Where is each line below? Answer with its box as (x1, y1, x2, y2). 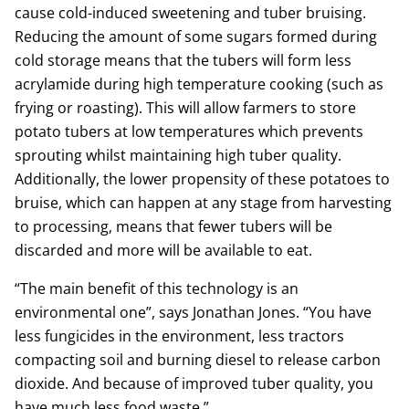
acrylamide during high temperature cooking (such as (15, 74, 383, 94)
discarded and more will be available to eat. (15, 240, 312, 260)
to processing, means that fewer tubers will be (15, 216, 332, 236)
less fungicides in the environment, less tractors (15, 326, 344, 346)
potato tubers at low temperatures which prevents (15, 121, 363, 142)
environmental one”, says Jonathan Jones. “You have (15, 302, 372, 322)
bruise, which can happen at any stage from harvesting (15, 193, 392, 213)
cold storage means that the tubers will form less (15, 50, 351, 70)
